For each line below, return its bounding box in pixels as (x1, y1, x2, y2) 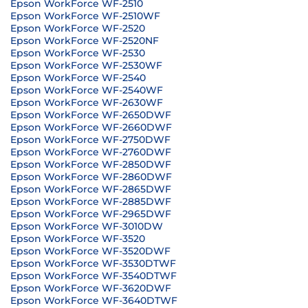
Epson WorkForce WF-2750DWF (10, 133, 170, 146)
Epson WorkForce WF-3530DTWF (10, 257, 176, 269)
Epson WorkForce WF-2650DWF (10, 109, 171, 121)
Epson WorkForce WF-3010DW (10, 220, 163, 232)
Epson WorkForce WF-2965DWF (10, 208, 171, 220)
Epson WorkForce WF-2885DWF (10, 195, 171, 208)
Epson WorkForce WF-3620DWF (10, 282, 171, 294)
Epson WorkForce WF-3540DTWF (10, 269, 177, 282)
